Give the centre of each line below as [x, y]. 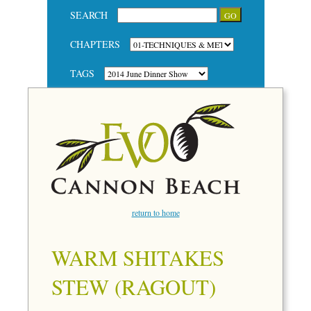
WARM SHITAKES [138, 257]
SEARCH [89, 15]
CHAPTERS [95, 44]
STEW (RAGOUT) [134, 286]
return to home [155, 212]
